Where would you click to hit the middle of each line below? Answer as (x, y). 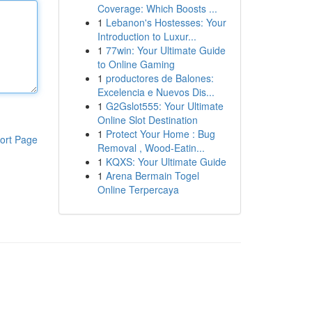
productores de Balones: (159, 78)
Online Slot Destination (147, 120)
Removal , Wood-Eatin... (151, 148)
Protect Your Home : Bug (160, 134)
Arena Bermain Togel (152, 175)
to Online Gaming (136, 64)
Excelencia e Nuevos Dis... (156, 92)
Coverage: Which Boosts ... (157, 8)
